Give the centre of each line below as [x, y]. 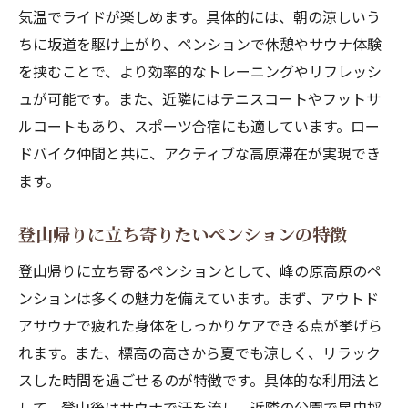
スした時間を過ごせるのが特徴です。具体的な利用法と [199, 380]
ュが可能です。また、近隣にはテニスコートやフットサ [199, 98]
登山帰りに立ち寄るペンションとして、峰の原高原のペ [200, 270]
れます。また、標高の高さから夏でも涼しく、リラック [199, 352]
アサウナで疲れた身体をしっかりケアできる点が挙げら [200, 325]
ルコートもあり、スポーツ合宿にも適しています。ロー [199, 126]
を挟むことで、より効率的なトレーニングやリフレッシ [200, 71]
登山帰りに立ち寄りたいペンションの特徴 [183, 234]
